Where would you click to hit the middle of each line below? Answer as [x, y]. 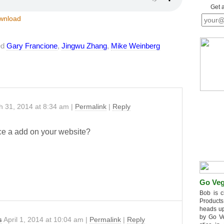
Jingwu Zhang [84, 46]
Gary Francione [32, 46]
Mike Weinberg [135, 46]
